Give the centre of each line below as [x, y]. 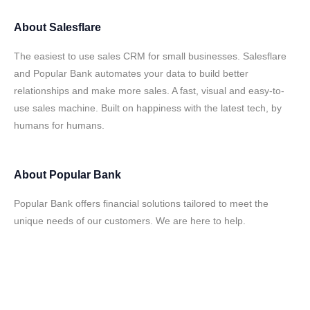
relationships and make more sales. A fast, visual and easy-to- [149, 91]
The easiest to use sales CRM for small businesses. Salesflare [150, 56]
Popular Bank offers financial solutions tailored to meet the [141, 203]
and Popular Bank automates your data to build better [131, 73]
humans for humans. [59, 125]
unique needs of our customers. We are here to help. [130, 221]
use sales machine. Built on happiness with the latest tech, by [148, 108]
